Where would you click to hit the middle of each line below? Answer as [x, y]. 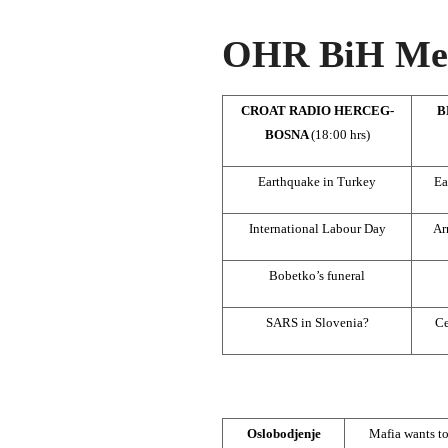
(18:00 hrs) [340, 134]
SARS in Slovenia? [317, 322]
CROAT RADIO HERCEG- [317, 110]
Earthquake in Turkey [317, 181]
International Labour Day [317, 228]
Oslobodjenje [283, 433]
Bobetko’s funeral [317, 275]
